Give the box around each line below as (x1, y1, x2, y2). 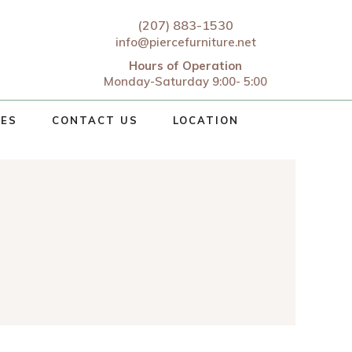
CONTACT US (51, 114, 138, 126)
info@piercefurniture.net (115, 35, 256, 49)
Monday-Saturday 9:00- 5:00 (104, 74, 268, 89)
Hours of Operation (129, 58, 243, 73)
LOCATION (172, 114, 239, 126)
